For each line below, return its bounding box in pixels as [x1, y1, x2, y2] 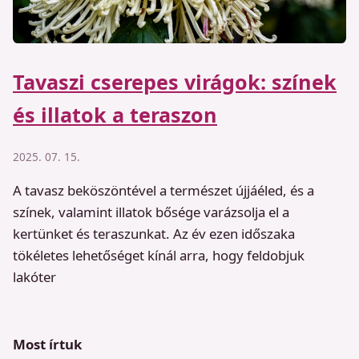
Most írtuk [13, 335, 82, 354]
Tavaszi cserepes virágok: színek [13, 68, 337, 96]
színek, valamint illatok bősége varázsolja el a [13, 202, 289, 221]
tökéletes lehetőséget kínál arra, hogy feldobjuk [13, 245, 305, 264]
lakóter [13, 267, 56, 286]
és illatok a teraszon [13, 101, 217, 129]
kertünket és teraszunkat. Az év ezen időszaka [13, 224, 295, 243]
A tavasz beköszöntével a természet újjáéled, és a [13, 180, 314, 200]
